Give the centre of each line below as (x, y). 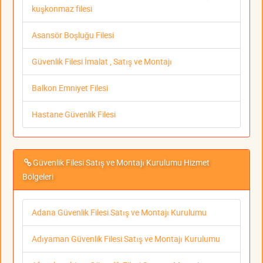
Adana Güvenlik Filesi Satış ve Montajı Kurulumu (119, 212)
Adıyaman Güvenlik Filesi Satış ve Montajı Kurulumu (126, 238)
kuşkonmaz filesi (62, 8)
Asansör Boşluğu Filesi (73, 35)
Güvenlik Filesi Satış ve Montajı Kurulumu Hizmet (121, 162)
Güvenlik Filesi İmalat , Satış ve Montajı (102, 61)
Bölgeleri (38, 176)
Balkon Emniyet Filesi (70, 87)
